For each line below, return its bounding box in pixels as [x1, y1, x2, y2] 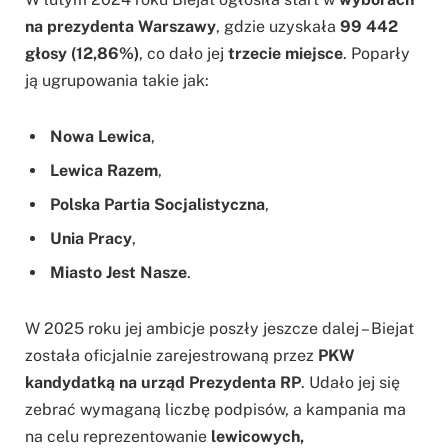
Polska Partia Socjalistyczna [50, 194, 265, 214]
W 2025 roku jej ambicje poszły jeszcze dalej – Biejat [25, 318, 414, 338]
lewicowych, [211, 426, 304, 446]
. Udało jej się [301, 372, 400, 392]
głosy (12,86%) [25, 44, 139, 64]
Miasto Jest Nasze [50, 262, 187, 282]
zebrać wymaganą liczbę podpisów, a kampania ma [25, 399, 406, 419]
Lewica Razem [50, 160, 158, 180]
